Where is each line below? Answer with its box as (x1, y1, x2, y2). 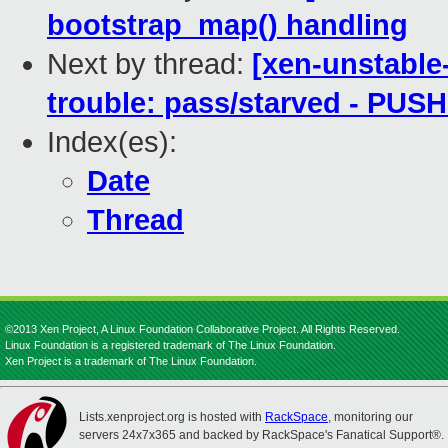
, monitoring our (328, 410, 413, 424)
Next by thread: (47, 48, 252, 81)
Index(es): (47, 126, 177, 159)
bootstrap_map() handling (47, 9, 408, 42)
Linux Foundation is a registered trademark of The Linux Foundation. (5, 339, 336, 351)
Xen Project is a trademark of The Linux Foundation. (5, 355, 257, 367)
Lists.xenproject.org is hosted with (79, 410, 265, 424)
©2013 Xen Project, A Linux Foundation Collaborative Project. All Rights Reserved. (5, 323, 400, 335)
